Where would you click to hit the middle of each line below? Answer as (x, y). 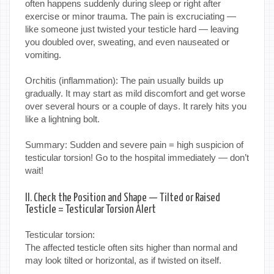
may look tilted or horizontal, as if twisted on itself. (123, 261)
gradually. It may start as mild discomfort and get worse (135, 94)
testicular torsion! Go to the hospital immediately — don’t (137, 158)
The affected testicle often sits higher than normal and (131, 248)
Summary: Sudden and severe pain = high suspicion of (134, 145)
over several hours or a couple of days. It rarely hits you (136, 106)
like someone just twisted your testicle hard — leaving (132, 29)
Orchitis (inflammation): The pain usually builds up (124, 81)
